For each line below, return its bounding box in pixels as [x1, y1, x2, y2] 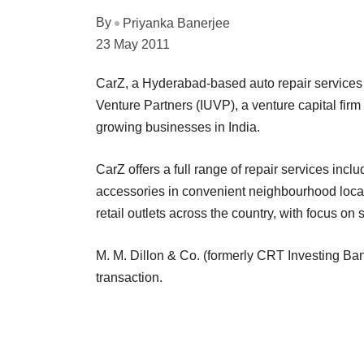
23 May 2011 [96, 37, 170, 51]
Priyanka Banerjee [123, 15, 230, 30]
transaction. [96, 270, 162, 284]
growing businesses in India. [96, 119, 260, 134]
